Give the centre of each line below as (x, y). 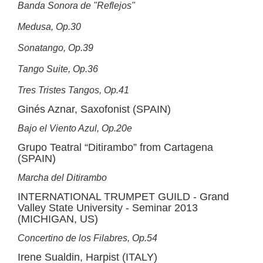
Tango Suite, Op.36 (58, 69)
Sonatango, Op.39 (55, 48)
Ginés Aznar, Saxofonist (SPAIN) (94, 109)
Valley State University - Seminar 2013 (108, 208)
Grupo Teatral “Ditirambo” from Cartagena (115, 147)
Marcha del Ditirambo (62, 178)
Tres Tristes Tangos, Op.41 (73, 90)
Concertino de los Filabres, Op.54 (87, 238)
